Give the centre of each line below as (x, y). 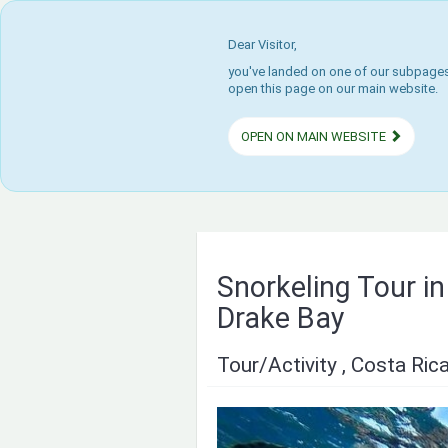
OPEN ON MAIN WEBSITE (315, 136)
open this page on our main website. (333, 88)
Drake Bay (281, 318)
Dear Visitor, (262, 44)
